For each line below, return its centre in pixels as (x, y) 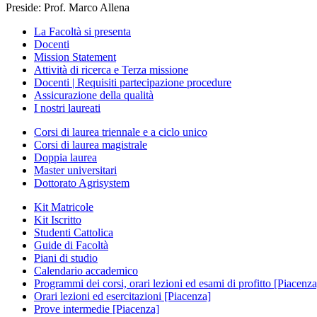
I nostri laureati (67, 108)
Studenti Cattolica (74, 232)
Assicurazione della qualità (94, 95)
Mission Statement (75, 57)
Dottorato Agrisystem (82, 183)
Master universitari (75, 170)
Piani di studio (66, 258)
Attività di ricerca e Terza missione (111, 69)
